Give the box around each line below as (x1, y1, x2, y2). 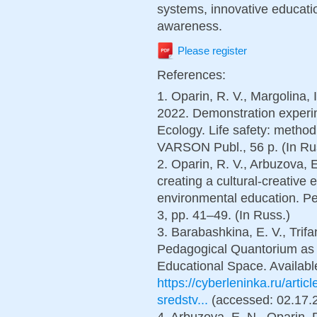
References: (157, 67, 229, 83)
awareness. (157, 18, 222, 33)
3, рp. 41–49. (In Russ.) (157, 207, 290, 223)
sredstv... (157, 292, 208, 308)
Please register (178, 45, 247, 57)
